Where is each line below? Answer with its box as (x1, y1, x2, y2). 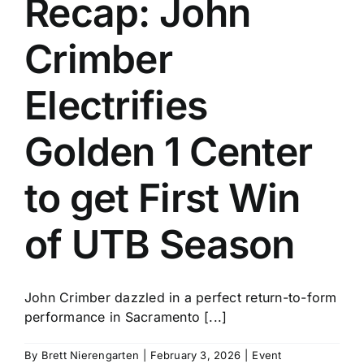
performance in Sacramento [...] (24, 309, 227, 326)
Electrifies (24, 81, 208, 130)
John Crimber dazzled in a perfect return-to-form (24, 289, 337, 306)
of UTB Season (24, 220, 295, 269)
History (156, 30, 208, 49)
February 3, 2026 (150, 349, 241, 362)
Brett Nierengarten (41, 349, 140, 362)
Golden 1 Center (24, 128, 313, 176)
